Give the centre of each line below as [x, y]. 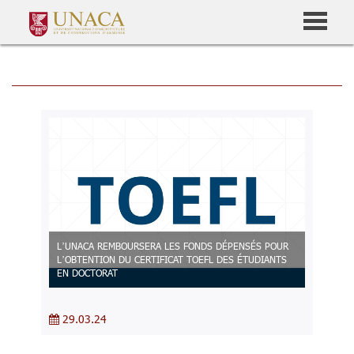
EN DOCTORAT [88, 273]
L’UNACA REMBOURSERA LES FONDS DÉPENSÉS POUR [173, 246]
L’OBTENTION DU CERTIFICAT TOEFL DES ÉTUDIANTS [172, 260]
